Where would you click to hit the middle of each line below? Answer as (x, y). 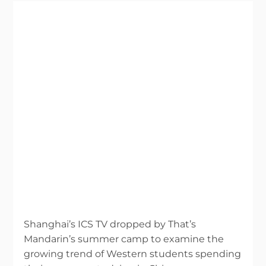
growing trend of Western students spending (133, 254)
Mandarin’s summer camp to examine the (124, 239)
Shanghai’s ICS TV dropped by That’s (110, 224)
